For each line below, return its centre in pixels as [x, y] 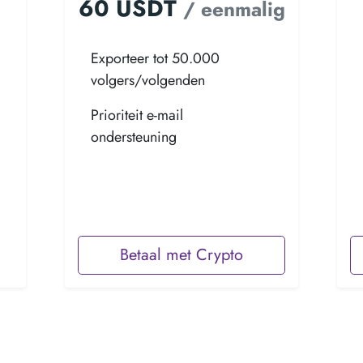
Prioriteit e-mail [137, 115]
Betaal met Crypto [181, 255]
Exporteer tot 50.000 [155, 58]
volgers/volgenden [148, 80]
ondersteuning [134, 137]
